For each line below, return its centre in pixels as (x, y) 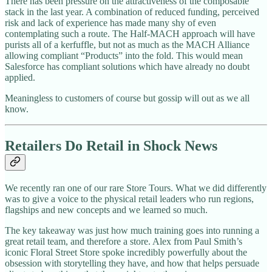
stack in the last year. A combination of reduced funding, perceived (132, 12)
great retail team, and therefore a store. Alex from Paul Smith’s (124, 241)
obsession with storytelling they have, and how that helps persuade (132, 263)
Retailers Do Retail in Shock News (111, 146)
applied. (20, 78)
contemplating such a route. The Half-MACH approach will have (130, 34)
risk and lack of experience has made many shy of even (110, 23)
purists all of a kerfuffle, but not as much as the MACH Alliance (127, 45)
